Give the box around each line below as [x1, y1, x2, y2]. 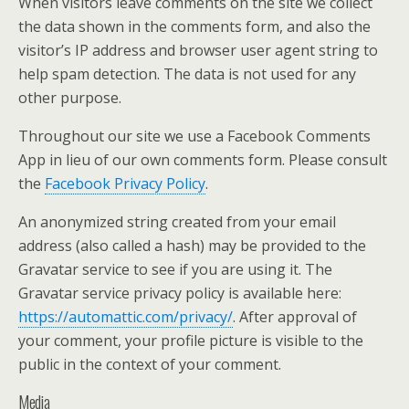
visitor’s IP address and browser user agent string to [18, 40, 378, 60]
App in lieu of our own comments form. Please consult [18, 150, 387, 170]
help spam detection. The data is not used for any [18, 64, 356, 84]
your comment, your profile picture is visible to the [18, 330, 363, 351]
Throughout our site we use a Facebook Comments [18, 126, 371, 146]
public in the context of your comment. [18, 354, 281, 374]
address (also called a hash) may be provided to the [18, 236, 366, 256]
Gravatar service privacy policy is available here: [18, 283, 341, 303]
